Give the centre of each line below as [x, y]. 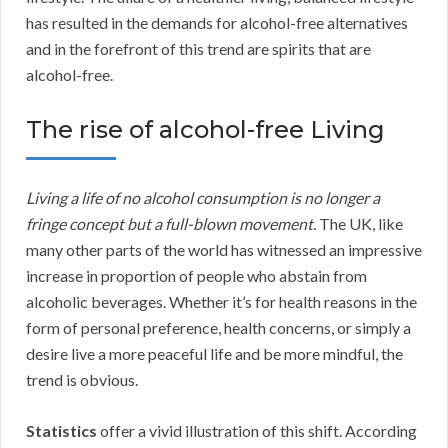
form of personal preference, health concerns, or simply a [218, 328]
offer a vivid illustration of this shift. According [257, 431]
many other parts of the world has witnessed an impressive [224, 250]
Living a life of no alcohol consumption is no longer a [203, 198]
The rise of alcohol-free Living [205, 130]
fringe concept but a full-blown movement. [171, 224]
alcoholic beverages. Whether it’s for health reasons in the [221, 302]
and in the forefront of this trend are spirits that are [198, 49]
